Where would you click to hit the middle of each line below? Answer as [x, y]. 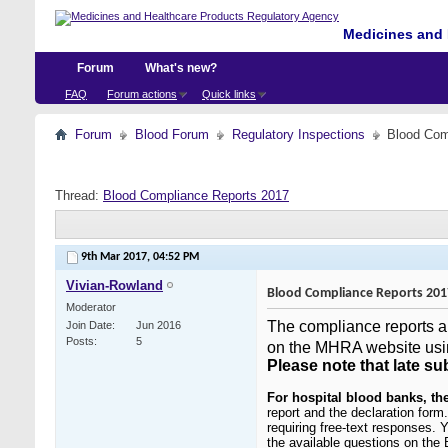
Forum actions [142, 94]
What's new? [181, 68]
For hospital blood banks [345, 398]
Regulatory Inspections [298, 134]
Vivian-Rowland [114, 286]
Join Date [89, 325]
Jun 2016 [158, 325]
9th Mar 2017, [117, 257]
